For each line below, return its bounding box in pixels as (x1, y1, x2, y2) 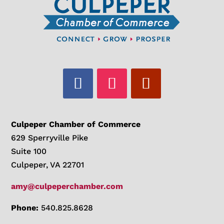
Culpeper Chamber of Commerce (11, 119, 141, 129)
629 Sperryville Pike (11, 132, 88, 142)
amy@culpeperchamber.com (11, 181, 123, 191)
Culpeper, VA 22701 (11, 159, 84, 169)
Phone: (11, 202, 39, 212)
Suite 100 (11, 146, 47, 156)
